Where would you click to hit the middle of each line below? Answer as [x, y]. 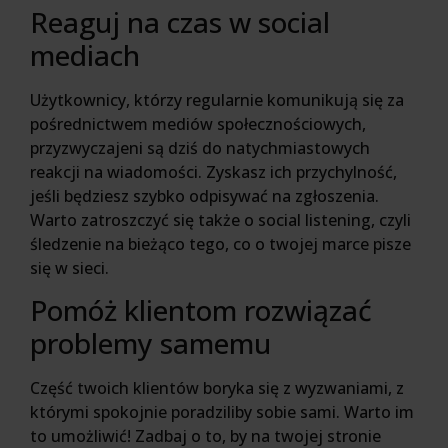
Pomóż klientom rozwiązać [201, 309]
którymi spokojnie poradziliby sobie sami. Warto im [222, 411]
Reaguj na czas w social [180, 21]
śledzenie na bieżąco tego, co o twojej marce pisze [220, 243]
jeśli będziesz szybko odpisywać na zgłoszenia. [204, 195]
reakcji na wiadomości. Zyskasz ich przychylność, [213, 171]
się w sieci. [69, 267]
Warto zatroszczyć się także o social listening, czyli [220, 219]
